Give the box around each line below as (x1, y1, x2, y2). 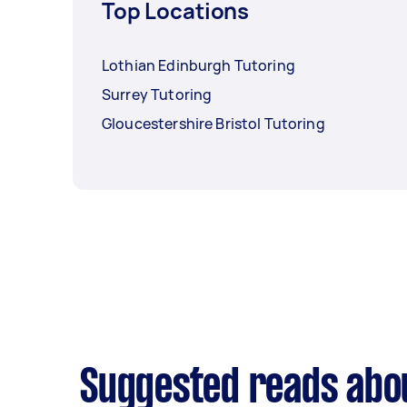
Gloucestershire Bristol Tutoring (102, 113, 325, 134)
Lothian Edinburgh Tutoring (102, 55, 295, 75)
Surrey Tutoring (102, 84, 213, 104)
